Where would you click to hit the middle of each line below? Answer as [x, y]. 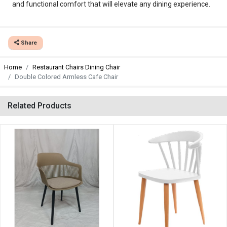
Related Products [40, 106]
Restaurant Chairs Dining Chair [76, 67]
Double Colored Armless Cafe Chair [66, 77]
